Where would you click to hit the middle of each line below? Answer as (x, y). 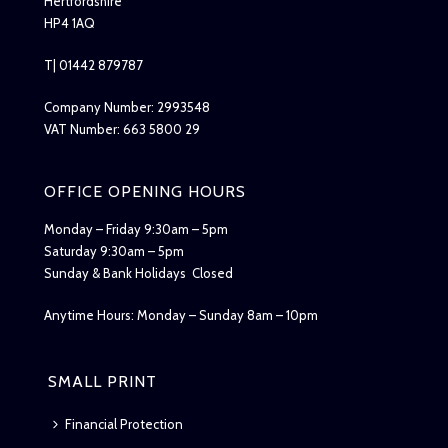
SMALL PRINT (102, 381)
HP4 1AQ (69, 22)
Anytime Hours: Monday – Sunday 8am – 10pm (180, 314)
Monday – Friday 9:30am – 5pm (135, 228)
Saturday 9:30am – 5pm (113, 250)
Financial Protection (123, 423)
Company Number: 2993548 (126, 106)
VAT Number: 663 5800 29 (121, 128)
